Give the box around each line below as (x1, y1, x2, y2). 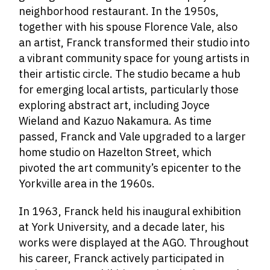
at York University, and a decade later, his (19, 220, 225, 234)
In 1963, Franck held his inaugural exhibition (19, 204, 242, 218)
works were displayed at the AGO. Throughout (19, 236, 250, 250)
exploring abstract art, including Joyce (19, 98, 210, 112)
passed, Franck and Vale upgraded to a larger (19, 130, 246, 143)
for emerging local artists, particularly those (19, 83, 239, 96)
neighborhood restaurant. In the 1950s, (19, 4, 219, 18)
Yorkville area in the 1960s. (19, 177, 155, 190)
